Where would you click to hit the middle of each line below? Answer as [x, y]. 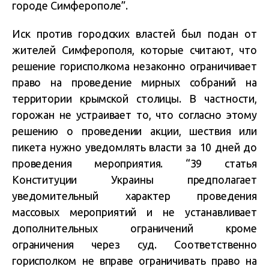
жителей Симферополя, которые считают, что [134, 50]
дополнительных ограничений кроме [134, 228]
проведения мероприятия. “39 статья [134, 163]
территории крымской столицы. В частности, [134, 98]
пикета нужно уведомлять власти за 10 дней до [134, 147]
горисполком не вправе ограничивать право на [134, 261]
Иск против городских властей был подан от [134, 34]
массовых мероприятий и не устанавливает [134, 212]
